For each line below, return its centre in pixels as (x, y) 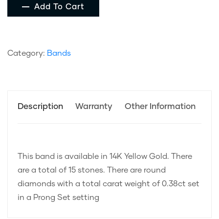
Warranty (94, 107)
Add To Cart (59, 7)
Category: (27, 54)
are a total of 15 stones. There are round (92, 170)
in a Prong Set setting (58, 198)
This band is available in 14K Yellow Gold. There (105, 157)
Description (40, 107)
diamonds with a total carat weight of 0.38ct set (109, 184)
